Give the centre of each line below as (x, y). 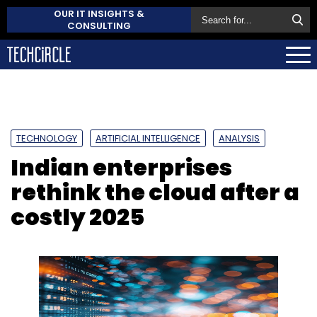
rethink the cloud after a (155, 192)
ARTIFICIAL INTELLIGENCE (148, 138)
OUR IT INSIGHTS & (99, 14)
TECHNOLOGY (47, 138)
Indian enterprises (121, 167)
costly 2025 (77, 217)
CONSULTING (99, 26)
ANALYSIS (239, 138)
